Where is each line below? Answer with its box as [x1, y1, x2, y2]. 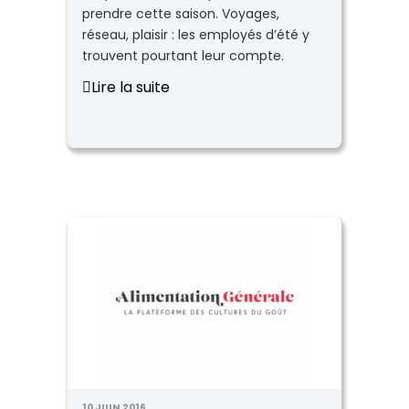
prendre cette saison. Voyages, [82, 5, 279, 23]
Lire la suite [91, 77, 170, 98]
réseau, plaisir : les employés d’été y [82, 26, 309, 44]
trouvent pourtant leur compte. [82, 47, 284, 65]
